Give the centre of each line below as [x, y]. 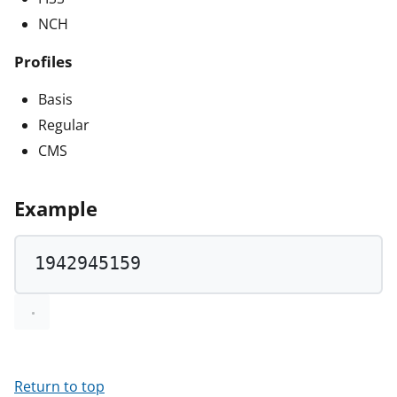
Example [56, 208]
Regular [64, 125]
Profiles [43, 62]
